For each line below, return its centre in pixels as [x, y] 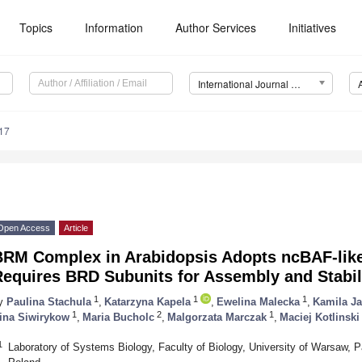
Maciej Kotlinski [320, 317]
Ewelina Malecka [258, 301]
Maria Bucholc [118, 317]
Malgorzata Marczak [217, 317]
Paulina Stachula [49, 301]
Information [114, 27]
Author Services [216, 27]
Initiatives [313, 27]
